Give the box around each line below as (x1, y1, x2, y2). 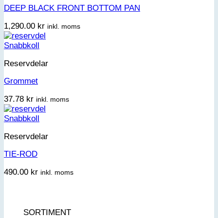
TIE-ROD (4, 149, 37, 159)
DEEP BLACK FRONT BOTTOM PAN (4, 3, 140, 13)
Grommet (4, 76, 38, 86)
